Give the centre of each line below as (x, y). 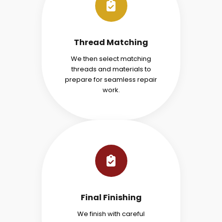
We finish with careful (111, 214)
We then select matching (111, 58)
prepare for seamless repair (111, 79)
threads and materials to (111, 69)
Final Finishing (111, 197)
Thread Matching (111, 42)
